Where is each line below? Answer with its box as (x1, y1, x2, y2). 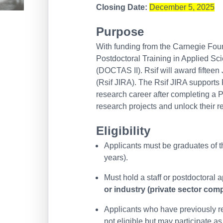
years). (104, 153, 128, 162)
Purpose (96, 25, 144, 38)
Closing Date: (96, 3, 147, 11)
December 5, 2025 (149, 3, 215, 11)
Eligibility (96, 124, 150, 137)
